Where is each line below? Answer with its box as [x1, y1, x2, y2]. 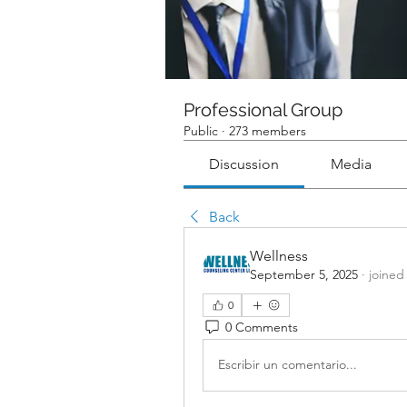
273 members [229, 122, 306, 139]
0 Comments [225, 319, 298, 336]
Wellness [250, 246, 308, 264]
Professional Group [184, 98, 342, 121]
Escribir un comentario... [218, 356, 357, 373]
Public [184, 122, 218, 139]
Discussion [209, 154, 280, 173]
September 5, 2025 [250, 265, 358, 283]
